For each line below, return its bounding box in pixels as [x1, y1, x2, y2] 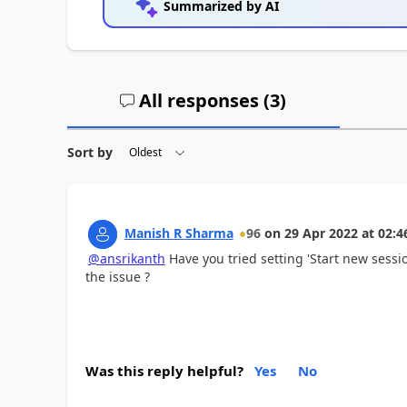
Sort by [66, 143, 113, 161]
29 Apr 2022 [283, 223, 358, 242]
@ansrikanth [87, 249, 165, 267]
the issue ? [84, 267, 150, 285]
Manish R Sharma [124, 223, 233, 242]
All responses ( [134, 87, 271, 113]
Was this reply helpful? [84, 362, 243, 380]
